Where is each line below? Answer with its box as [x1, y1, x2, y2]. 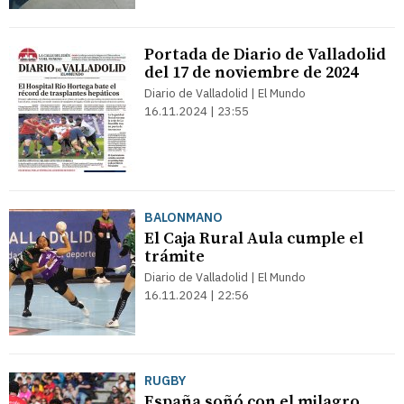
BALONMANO [144, 209, 223, 225]
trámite [144, 246, 205, 267]
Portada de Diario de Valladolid [144, 44, 386, 65]
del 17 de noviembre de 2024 [144, 62, 358, 83]
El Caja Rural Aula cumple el [144, 228, 363, 249]
